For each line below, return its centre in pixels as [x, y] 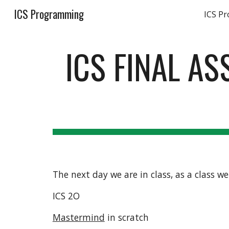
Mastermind [78, 217]
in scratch [127, 217]
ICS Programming [49, 14]
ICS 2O [66, 196]
